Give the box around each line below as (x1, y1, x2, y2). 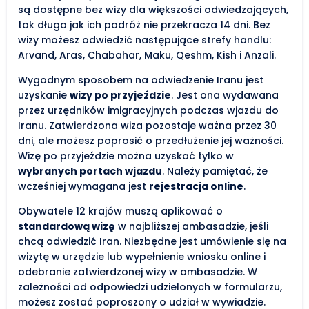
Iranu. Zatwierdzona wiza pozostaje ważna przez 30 (18, 118, 277, 132)
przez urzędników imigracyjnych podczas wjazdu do (18, 103, 279, 117)
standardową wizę (18, 219, 115, 233)
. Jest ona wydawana (171, 88, 279, 102)
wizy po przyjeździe (70, 88, 171, 102)
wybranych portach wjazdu (18, 163, 162, 178)
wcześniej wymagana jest (18, 179, 149, 193)
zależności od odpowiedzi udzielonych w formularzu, (18, 279, 282, 294)
